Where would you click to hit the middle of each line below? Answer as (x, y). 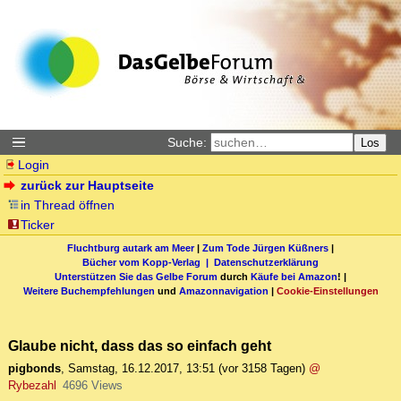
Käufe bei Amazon (294, 276)
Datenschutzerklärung (266, 262)
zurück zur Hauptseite (88, 185)
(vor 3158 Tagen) (262, 369)
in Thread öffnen (68, 205)
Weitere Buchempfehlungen (89, 290)
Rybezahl (32, 386)
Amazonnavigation (223, 290)
